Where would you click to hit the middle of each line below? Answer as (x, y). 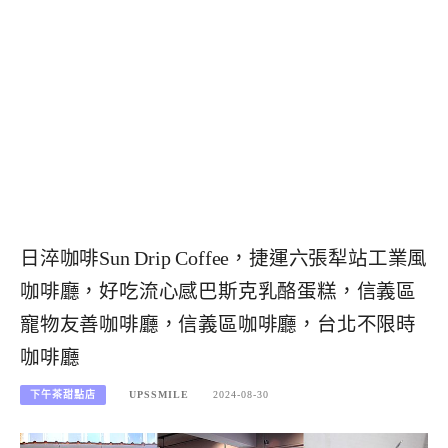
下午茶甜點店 (63, 394)
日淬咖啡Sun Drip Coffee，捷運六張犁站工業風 (224, 259)
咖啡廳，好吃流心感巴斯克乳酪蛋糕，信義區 (218, 292)
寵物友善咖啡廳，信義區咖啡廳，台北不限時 (218, 325)
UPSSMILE (159, 394)
